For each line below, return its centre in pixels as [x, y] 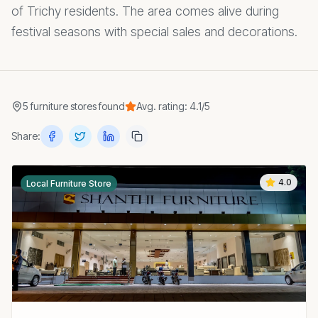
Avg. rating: [163, 106]
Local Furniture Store [69, 183]
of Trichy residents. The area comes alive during [145, 11]
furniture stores [64, 106]
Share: [26, 136]
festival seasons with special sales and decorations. [154, 32]
